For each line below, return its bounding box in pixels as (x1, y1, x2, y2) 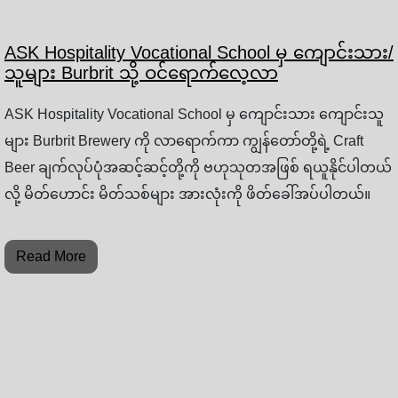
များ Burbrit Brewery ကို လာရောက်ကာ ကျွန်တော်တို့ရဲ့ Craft (4, 133, 363, 149)
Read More (16, 249, 86, 265)
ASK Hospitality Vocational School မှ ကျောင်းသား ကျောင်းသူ (4, 107, 384, 123)
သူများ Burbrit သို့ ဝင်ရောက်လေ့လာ (4, 63, 278, 84)
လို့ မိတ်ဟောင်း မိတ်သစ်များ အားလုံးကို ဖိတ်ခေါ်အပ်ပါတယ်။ (4, 187, 370, 203)
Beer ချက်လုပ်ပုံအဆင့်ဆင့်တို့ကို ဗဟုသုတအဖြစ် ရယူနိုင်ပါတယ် (4, 160, 392, 176)
